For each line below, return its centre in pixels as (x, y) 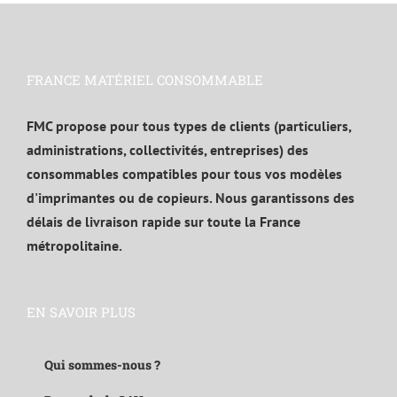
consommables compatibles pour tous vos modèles (184, 173)
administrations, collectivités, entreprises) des (167, 149)
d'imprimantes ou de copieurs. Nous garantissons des (191, 197)
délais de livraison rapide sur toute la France (163, 221)
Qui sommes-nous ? (102, 364)
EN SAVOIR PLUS (81, 311)
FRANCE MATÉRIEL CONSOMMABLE (145, 79)
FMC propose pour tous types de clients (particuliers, (189, 125)
